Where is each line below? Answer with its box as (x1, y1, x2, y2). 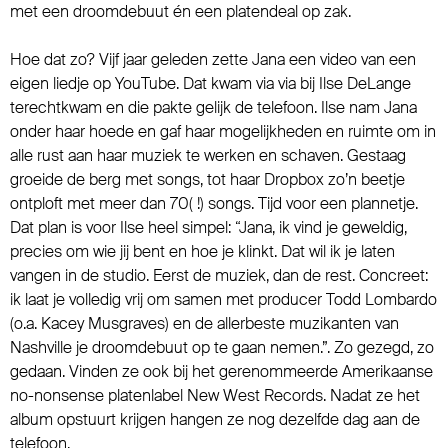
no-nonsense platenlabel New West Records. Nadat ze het (10, 385, 420, 406)
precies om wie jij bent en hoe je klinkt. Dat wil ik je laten (10, 241, 395, 262)
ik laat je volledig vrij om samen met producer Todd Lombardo (10, 289, 437, 310)
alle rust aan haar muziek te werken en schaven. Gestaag (10, 145, 406, 166)
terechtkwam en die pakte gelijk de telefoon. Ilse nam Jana (10, 97, 417, 118)
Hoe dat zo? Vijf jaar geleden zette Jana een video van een (10, 49, 416, 70)
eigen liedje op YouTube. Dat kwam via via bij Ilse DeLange (10, 73, 411, 94)
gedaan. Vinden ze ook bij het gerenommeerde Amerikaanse (10, 361, 433, 382)
